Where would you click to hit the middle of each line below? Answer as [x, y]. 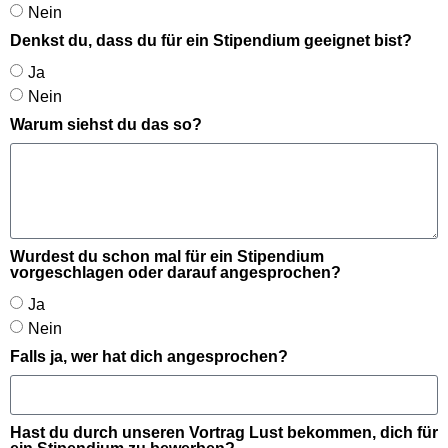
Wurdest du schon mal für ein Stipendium [167, 256]
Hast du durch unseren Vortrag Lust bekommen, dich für [224, 432]
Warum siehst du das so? [106, 124]
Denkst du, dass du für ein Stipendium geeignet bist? [211, 40]
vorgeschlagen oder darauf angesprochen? [175, 272]
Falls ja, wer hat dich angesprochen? [149, 356]
